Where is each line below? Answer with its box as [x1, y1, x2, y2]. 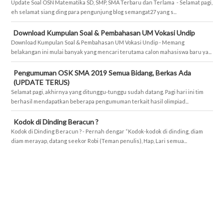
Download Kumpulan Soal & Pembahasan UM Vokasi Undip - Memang [11, 38, 184, 45]
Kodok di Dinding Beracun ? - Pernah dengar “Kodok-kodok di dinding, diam [11, 128, 203, 135]
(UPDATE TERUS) [13, 77, 69, 86]
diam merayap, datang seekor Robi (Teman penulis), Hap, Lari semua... [11, 137, 187, 144]
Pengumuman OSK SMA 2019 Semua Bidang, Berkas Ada [13, 68, 191, 77]
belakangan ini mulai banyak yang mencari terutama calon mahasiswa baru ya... [11, 48, 211, 55]
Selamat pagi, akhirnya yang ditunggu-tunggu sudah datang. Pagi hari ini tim [11, 88, 203, 95]
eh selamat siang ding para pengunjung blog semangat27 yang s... [11, 8, 176, 15]
